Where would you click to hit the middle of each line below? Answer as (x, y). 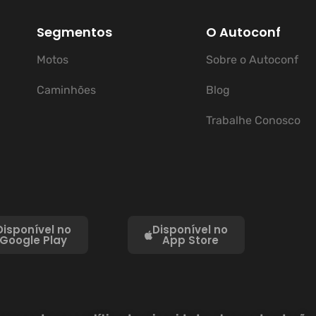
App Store (190, 241)
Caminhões (66, 90)
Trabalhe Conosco (253, 121)
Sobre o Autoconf (252, 60)
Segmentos (74, 32)
